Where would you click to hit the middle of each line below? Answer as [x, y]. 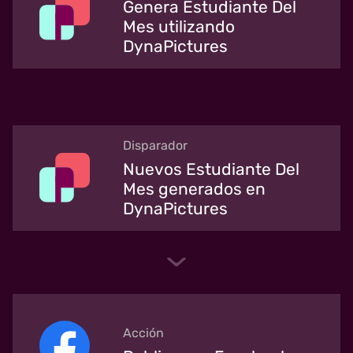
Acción [143, 333]
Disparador [155, 145]
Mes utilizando [179, 26]
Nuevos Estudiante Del [211, 169]
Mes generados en [194, 188]
